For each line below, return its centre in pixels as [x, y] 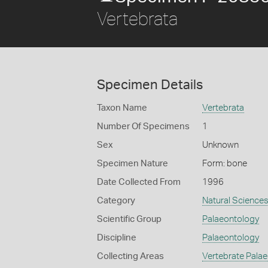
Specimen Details [150, 85]
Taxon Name [122, 108]
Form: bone [224, 164]
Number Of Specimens [143, 127]
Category [116, 201]
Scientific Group [129, 219]
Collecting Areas [130, 256]
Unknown [220, 145]
